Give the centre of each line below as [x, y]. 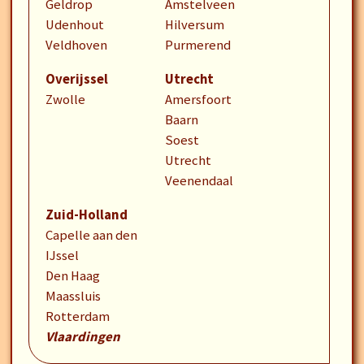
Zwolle [65, 100]
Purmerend [197, 45]
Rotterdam [77, 316]
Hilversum [194, 25]
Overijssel [76, 79]
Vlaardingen [82, 337]
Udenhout [74, 25]
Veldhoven [76, 45]
